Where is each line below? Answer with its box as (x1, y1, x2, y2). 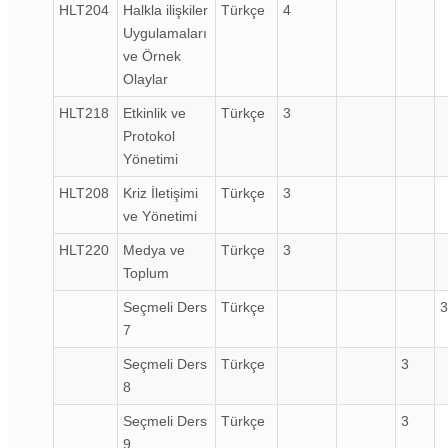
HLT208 (59, 184, 109, 201)
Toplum (123, 264, 169, 281)
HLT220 (59, 241, 109, 258)
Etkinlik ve (123, 104, 186, 121)
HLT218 (59, 104, 109, 121)
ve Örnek (123, 47, 181, 64)
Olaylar (123, 70, 168, 87)
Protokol (123, 127, 175, 144)
